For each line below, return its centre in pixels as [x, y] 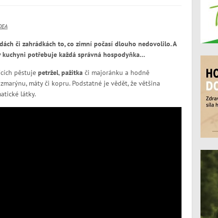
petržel [48, 73]
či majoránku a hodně [116, 73]
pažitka [72, 73]
